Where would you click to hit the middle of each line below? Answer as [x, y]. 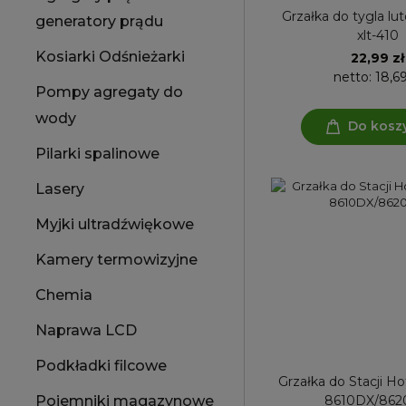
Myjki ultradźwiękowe [115, 224]
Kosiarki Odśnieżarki [110, 57]
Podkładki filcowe [101, 366]
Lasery [60, 189]
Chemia [64, 295]
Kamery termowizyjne [116, 260]
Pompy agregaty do [109, 92]
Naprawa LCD [86, 330]
